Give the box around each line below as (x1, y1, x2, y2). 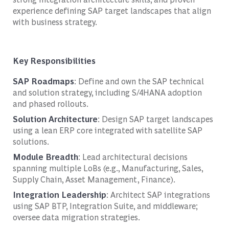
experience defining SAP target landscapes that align (12, 5, 211, 16)
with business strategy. (12, 16, 97, 27)
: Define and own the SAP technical (74, 75, 204, 86)
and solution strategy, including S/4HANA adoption (12, 86, 202, 98)
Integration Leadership (12, 189, 106, 200)
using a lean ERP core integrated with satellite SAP (12, 124, 202, 135)
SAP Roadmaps (12, 75, 74, 86)
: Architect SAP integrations (106, 189, 210, 200)
